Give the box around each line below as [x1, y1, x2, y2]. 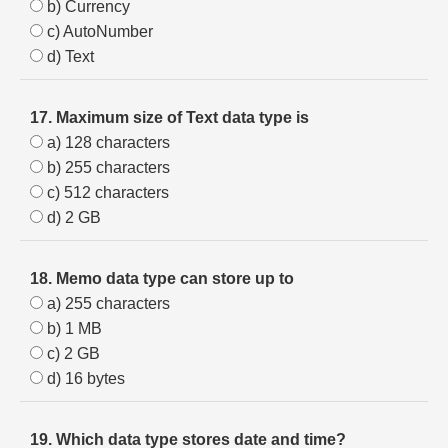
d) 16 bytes [43, 370, 125, 387]
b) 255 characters [43, 159, 170, 176]
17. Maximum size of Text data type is [30, 109, 309, 126]
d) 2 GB [43, 209, 101, 226]
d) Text [43, 48, 94, 65]
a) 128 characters [43, 134, 170, 151]
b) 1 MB [43, 320, 102, 337]
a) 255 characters [43, 295, 170, 312]
